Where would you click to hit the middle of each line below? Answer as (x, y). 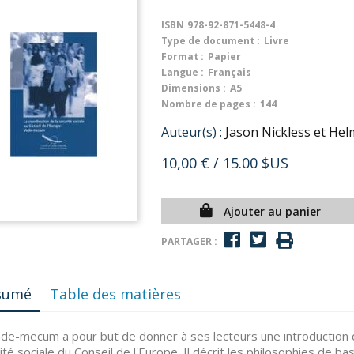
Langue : (183, 72)
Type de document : (211, 41)
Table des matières (116, 294)
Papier (224, 56)
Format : (183, 56)
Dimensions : (194, 88)
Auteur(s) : (192, 132)
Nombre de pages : (209, 104)
